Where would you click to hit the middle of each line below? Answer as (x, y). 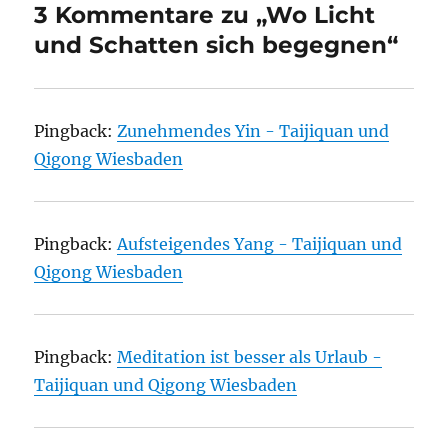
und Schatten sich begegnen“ (216, 44)
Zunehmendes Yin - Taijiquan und (253, 130)
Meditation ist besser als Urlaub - (250, 356)
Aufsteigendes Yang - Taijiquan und (260, 243)
